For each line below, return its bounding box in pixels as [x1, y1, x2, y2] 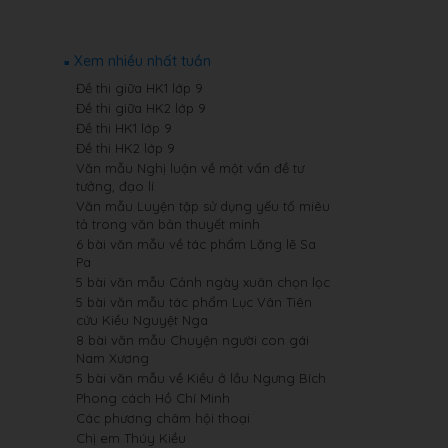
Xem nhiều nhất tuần [74, 52, 211, 70]
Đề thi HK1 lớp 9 [76, 120, 172, 136]
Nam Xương [76, 350, 149, 366]
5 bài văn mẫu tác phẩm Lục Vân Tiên [76, 294, 312, 310]
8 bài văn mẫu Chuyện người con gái [76, 332, 309, 348]
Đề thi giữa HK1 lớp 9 [76, 80, 203, 96]
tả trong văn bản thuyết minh [76, 216, 260, 232]
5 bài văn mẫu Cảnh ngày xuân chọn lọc [76, 274, 330, 290]
